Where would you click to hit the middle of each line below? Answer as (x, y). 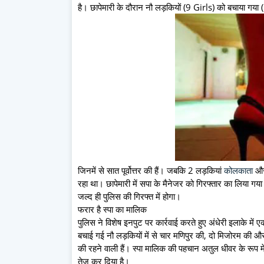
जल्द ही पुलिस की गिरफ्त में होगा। (129, 196)
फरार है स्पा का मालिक (112, 209)
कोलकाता (238, 170)
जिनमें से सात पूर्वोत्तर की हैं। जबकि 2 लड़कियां (151, 170)
